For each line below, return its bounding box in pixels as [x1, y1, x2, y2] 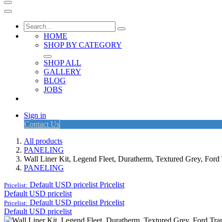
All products [24, 137, 62, 145]
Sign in [24, 111, 46, 119]
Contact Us [24, 120, 59, 128]
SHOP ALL [44, 58, 81, 67]
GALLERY [44, 67, 81, 76]
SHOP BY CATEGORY [44, 41, 122, 49]
